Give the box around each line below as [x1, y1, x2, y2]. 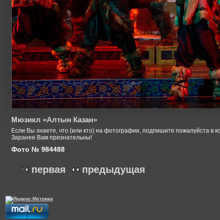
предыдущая [82, 164, 145, 175]
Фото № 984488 [11, 145, 65, 153]
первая [31, 164, 66, 175]
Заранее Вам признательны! [11, 134, 92, 141]
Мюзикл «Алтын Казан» [11, 115, 97, 124]
